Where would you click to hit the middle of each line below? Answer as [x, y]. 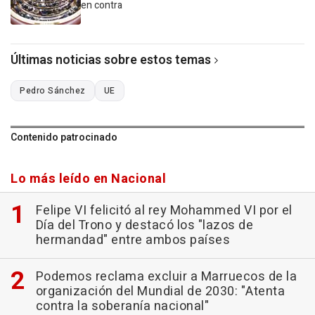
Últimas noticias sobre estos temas [111, 60]
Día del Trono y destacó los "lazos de [144, 225]
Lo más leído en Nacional [88, 179]
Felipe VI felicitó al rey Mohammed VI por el [164, 210]
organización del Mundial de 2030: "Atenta [160, 291]
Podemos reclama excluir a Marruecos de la [166, 276]
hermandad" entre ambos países [133, 240]
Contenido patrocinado [64, 137]
